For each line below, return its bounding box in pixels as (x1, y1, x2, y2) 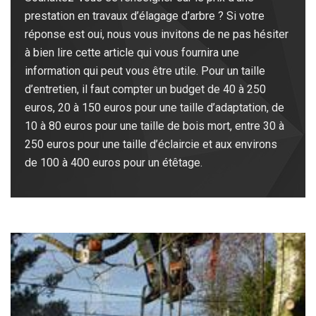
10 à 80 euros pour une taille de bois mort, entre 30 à (25, 119, 284, 133)
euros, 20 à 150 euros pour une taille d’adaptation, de (25, 101, 284, 115)
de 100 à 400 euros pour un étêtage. (25, 156, 202, 170)
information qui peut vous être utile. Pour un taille (25, 64, 265, 78)
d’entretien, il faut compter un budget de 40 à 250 (25, 83, 266, 97)
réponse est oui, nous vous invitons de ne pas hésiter (25, 28, 288, 42)
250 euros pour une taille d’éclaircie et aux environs (25, 138, 277, 152)
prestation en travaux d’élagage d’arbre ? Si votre (25, 9, 265, 23)
